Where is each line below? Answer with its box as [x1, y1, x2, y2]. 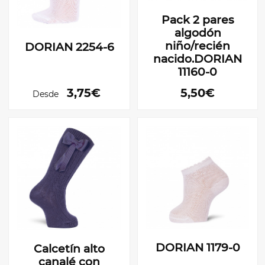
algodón [174, 26, 221, 40]
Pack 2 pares [161, 13, 234, 27]
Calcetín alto [34, 241, 105, 256]
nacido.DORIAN [153, 52, 242, 66]
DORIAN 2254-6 [24, 40, 114, 54]
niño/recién [165, 39, 230, 53]
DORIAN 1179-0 [155, 240, 240, 254]
